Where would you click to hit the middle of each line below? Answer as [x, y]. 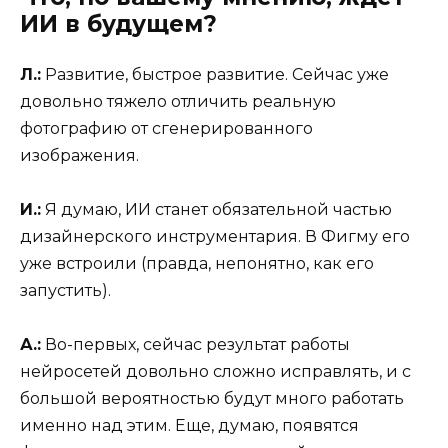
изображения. [79, 155]
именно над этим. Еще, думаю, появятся [189, 426]
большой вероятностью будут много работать [212, 399]
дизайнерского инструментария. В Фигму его [215, 237]
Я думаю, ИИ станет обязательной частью [216, 210]
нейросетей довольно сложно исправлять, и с [215, 372]
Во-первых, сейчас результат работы [195, 345]
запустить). [65, 291]
